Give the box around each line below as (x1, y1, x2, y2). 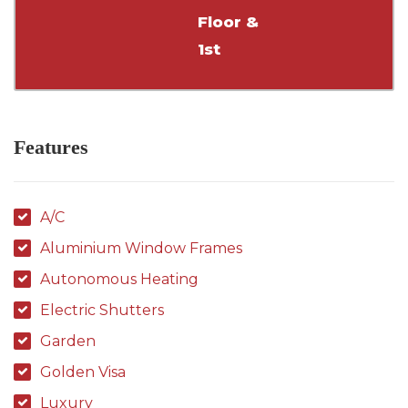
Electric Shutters (40, 301, 164, 319)
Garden (40, 332, 96, 350)
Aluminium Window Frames (40, 240, 242, 257)
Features (14, 136, 88, 158)
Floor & (198, 13, 260, 31)
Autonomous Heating (40, 270, 199, 288)
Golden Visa (40, 363, 126, 381)
